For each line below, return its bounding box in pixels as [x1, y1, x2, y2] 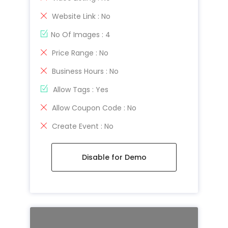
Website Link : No [50, 11, 110, 21]
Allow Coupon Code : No [50, 102, 136, 113]
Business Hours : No [50, 66, 119, 76]
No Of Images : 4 [51, 29, 110, 40]
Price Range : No [50, 47, 108, 58]
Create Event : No [50, 121, 113, 131]
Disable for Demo [81, 152, 147, 162]
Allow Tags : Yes [51, 84, 108, 95]
